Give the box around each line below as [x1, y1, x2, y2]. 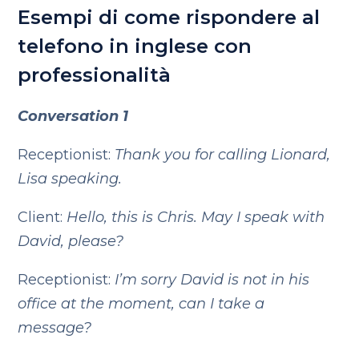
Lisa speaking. [18, 170, 123, 188]
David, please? [18, 232, 124, 250]
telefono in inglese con [18, 34, 252, 58]
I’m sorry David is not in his [115, 271, 310, 288]
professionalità [18, 63, 171, 87]
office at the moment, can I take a [18, 295, 265, 313]
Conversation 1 [18, 107, 129, 125]
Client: [18, 208, 67, 226]
